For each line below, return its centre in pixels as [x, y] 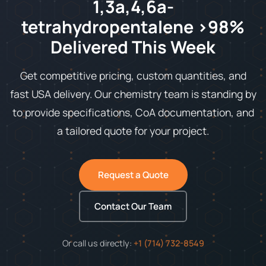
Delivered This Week [133, 47]
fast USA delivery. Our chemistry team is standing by [133, 94]
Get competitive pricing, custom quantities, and [133, 75]
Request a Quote [133, 175]
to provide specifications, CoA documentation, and [133, 112]
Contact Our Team [133, 206]
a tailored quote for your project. [133, 130]
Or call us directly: [98, 243]
